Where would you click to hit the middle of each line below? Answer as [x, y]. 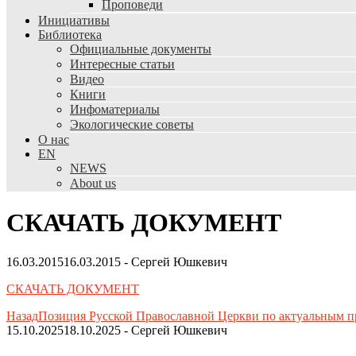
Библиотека [70, 35]
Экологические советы [132, 124]
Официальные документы [141, 49]
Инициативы [74, 20]
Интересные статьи [122, 64]
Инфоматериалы [115, 109]
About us [93, 183]
